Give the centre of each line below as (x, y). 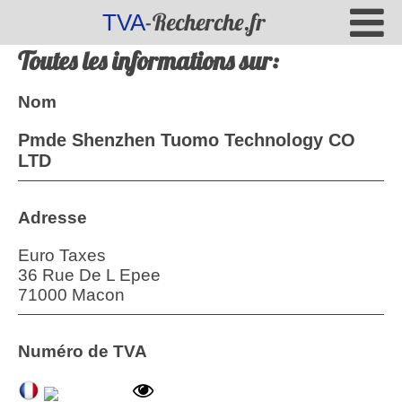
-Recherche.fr (205, 22)
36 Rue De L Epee (89, 275)
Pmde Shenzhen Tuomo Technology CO (187, 140)
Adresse (52, 218)
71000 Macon (71, 295)
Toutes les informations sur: (148, 61)
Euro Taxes (62, 255)
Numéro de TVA (83, 351)
